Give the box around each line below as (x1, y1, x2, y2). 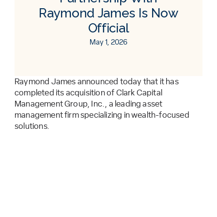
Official (88, 20, 129, 35)
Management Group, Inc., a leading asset (15, 99, 163, 108)
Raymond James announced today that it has (15, 77, 179, 86)
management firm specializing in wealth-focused (15, 110, 189, 119)
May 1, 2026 (89, 38, 128, 46)
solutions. (15, 122, 49, 130)
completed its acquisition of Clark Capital (15, 88, 162, 97)
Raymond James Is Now (39, 5, 178, 20)
